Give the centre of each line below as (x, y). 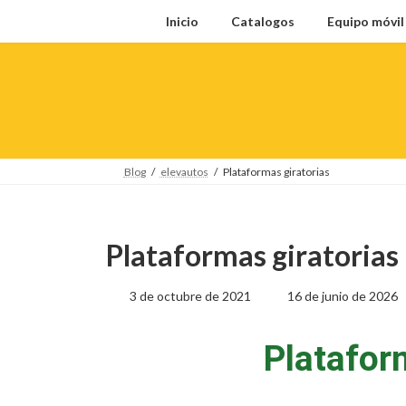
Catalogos (263, 21)
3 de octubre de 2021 (191, 295)
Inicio (182, 21)
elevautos (184, 172)
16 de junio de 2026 (343, 295)
